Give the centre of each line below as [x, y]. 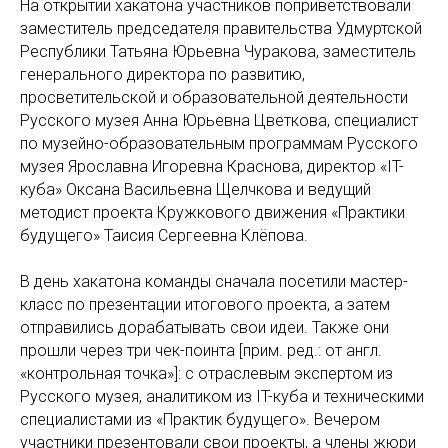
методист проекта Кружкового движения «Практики [212, 212]
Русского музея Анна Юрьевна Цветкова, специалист [219, 120]
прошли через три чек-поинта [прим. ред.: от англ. [201, 350]
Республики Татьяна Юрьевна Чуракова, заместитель [218, 51]
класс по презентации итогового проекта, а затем [205, 304]
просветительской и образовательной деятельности [214, 97]
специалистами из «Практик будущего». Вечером [200, 419]
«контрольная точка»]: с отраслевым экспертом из [206, 373]
